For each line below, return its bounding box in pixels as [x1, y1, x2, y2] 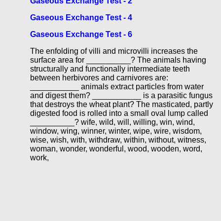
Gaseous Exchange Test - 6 [30, 30, 132, 39]
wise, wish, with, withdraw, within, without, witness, [30, 135, 206, 144]
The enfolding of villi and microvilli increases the [30, 46, 198, 55]
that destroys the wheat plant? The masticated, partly [30, 100, 213, 109]
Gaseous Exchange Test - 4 [30, 13, 132, 22]
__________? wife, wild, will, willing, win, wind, [30, 117, 195, 126]
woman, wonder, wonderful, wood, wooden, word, [30, 144, 202, 153]
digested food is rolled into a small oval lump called [30, 109, 208, 117]
